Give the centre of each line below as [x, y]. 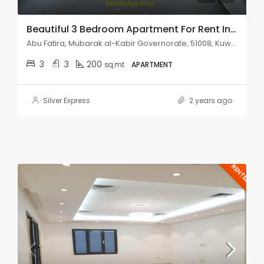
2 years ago [210, 100]
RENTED [240, 173]
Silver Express [67, 100]
